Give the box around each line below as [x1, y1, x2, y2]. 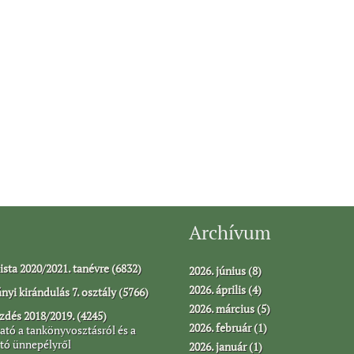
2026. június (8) [189, 262, 262, 278]
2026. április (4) [189, 281, 262, 297]
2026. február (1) [189, 319, 267, 335]
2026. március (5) [189, 300, 270, 316]
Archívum [189, 219, 271, 245]
